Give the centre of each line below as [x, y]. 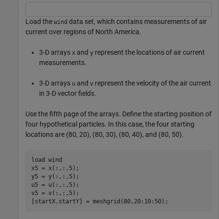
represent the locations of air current [149, 53]
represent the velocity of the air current [152, 83]
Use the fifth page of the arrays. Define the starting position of [119, 114]
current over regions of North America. [83, 32]
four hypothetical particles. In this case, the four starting [110, 124]
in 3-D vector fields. [68, 94]
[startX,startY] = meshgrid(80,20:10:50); [99, 201]
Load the [40, 22]
